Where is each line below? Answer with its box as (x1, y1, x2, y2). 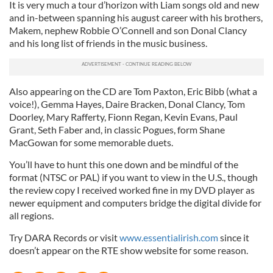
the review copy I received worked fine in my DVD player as (9, 184, 255, 196)
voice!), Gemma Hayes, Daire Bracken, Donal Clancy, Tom (9, 98, 245, 110)
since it (218, 232, 249, 243)
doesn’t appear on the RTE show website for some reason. (9, 244, 248, 256)
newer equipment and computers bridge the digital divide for (9, 197, 261, 208)
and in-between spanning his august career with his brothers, (9, 12, 263, 23)
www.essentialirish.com (119, 232, 218, 243)
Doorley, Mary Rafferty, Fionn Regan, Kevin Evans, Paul (9, 111, 238, 122)
